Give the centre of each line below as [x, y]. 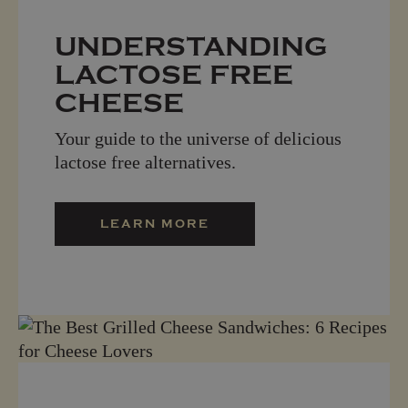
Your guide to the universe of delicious [198, 138]
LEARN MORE [155, 223]
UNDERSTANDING [191, 46]
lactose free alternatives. [145, 162]
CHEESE [119, 103]
